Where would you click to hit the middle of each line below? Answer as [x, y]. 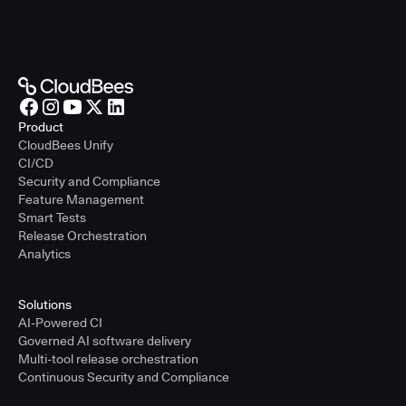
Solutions [45, 305]
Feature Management [81, 200]
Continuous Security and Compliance [124, 377]
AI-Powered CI [60, 323]
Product [41, 127]
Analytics [44, 254]
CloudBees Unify [66, 145]
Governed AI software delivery [105, 341]
